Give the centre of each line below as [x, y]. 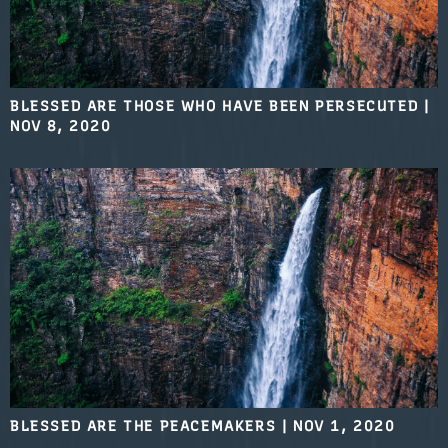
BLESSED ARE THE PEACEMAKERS [143, 426]
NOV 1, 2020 [344, 426]
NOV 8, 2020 [61, 125]
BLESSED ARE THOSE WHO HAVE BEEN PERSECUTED [214, 105]
